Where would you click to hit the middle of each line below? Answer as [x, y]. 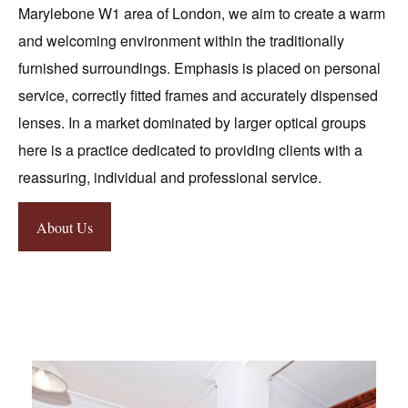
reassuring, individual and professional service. [170, 178]
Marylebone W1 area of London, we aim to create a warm [202, 14]
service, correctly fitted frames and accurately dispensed [198, 96]
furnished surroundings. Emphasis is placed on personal [199, 68]
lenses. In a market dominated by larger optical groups [192, 123]
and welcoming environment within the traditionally [181, 41]
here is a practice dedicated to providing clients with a [190, 150]
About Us [65, 228]
